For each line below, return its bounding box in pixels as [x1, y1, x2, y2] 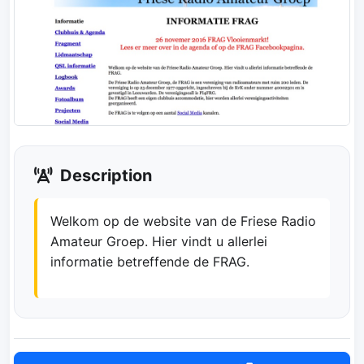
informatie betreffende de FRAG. [50, 253, 249, 271]
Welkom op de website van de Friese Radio [50, 213, 316, 230]
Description [56, 166, 152, 186]
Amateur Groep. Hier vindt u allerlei [50, 233, 267, 250]
